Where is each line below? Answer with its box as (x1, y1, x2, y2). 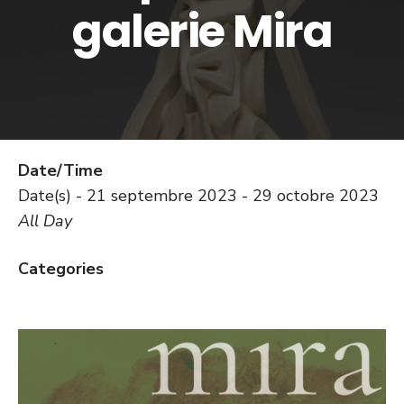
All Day (18, 210, 72, 232)
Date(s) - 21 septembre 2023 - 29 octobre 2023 (18, 185, 379, 207)
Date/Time (18, 160, 103, 181)
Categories (18, 258, 104, 280)
